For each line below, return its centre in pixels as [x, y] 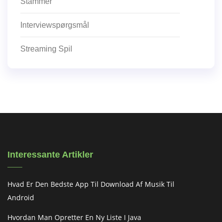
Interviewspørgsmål [55, 25]
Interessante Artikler [50, 155]
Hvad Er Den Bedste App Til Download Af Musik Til [91, 184]
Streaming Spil [46, 49]
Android [21, 198]
